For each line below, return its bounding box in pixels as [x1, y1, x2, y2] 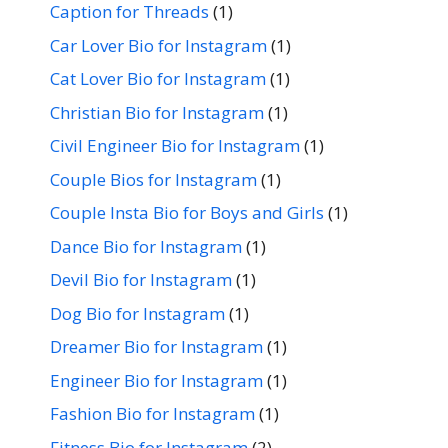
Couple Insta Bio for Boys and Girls [50, 201, 324, 224]
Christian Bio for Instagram [50, 100, 264, 124]
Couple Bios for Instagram [50, 167, 257, 191]
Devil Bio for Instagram [50, 268, 232, 291]
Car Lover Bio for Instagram [50, 33, 267, 57]
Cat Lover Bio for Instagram [50, 67, 266, 90]
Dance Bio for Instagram [50, 234, 242, 258]
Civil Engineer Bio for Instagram [50, 134, 300, 157]
